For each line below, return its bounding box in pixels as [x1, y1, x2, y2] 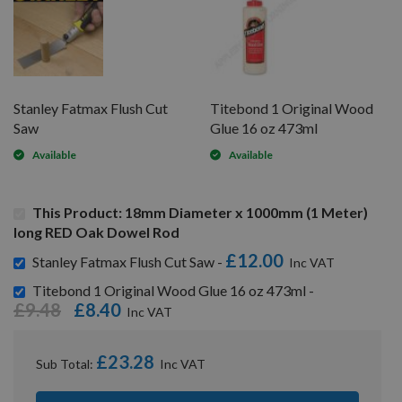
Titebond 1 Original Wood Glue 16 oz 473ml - [32, 281, 314, 299]
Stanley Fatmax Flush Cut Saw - [32, 252, 225, 270]
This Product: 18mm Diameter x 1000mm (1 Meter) [32, 203, 368, 221]
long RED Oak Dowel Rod [13, 223, 179, 240]
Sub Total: [36, 355, 96, 371]
